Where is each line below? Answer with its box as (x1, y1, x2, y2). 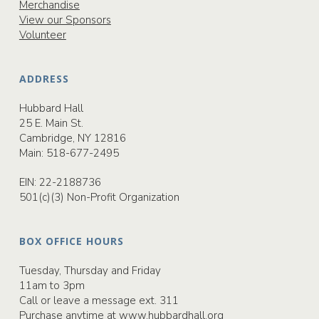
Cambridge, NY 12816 (19, 131, 126, 145)
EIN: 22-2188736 (19, 175, 101, 189)
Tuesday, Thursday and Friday (19, 263, 161, 278)
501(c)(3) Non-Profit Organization (19, 190, 179, 204)
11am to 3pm (19, 278, 85, 293)
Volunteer (19, 28, 66, 42)
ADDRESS (19, 72, 69, 85)
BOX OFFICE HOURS (19, 234, 124, 248)
